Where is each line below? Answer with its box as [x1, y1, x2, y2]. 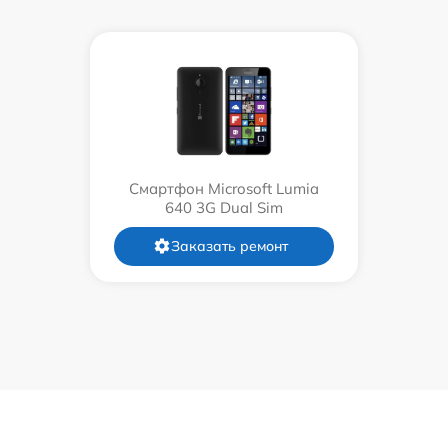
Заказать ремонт [170, 236, 288, 255]
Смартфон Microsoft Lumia [129, 178, 319, 198]
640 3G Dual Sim [165, 197, 283, 217]
